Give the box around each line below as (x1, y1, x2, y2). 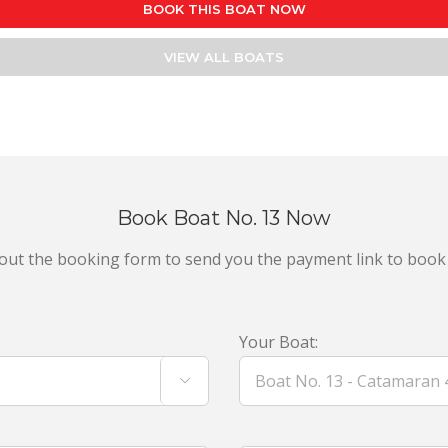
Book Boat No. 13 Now (117, 205, 331, 230)
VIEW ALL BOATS (164, 48, 284, 65)
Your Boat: (239, 330, 318, 353)
